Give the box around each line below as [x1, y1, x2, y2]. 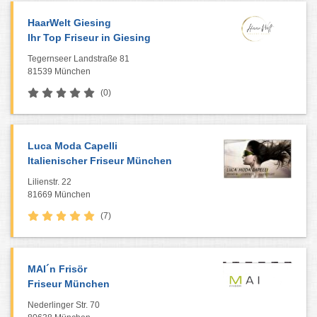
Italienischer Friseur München [28, 155, 172, 166]
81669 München [28, 190, 91, 200]
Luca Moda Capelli [28, 140, 117, 151]
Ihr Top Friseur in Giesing [28, 32, 151, 43]
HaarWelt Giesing [28, 17, 111, 28]
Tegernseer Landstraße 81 [28, 54, 129, 64]
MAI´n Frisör [28, 263, 87, 275]
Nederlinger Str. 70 [28, 300, 100, 310]
